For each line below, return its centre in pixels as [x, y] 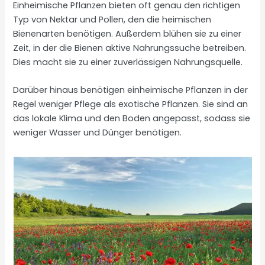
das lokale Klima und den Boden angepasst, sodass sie [132, 119]
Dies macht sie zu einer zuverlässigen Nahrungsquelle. [128, 62]
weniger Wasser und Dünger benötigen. [98, 133]
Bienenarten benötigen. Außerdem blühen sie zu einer [127, 33]
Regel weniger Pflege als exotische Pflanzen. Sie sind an [131, 104]
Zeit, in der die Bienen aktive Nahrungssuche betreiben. [130, 48]
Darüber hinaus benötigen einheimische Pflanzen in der [131, 90]
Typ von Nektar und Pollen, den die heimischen [112, 19]
